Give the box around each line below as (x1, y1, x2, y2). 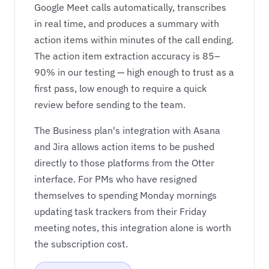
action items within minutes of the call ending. (34, 33, 234, 46)
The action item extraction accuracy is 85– (34, 49, 220, 62)
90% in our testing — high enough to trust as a (34, 65, 234, 78)
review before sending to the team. (34, 98, 186, 110)
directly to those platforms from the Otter (34, 156, 214, 169)
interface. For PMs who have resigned (34, 172, 197, 185)
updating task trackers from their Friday (34, 205, 207, 217)
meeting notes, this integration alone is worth (34, 221, 231, 234)
